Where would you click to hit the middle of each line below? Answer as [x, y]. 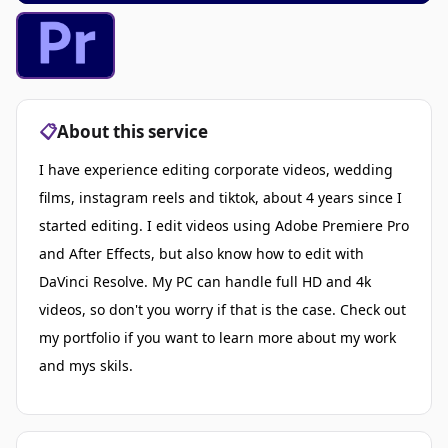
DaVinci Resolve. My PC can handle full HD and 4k [205, 281]
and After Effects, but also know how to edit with [201, 253]
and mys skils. [86, 365]
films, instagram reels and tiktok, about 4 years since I [220, 197]
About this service [132, 131]
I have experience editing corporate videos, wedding [216, 169]
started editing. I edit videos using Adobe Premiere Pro [224, 225]
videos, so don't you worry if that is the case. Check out [222, 309]
